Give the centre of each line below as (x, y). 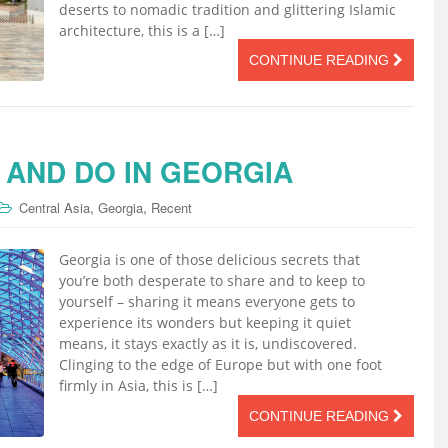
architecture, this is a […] (142, 30)
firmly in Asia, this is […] (138, 385)
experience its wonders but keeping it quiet (205, 322)
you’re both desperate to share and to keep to (212, 280)
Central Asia (54, 207)
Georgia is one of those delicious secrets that (209, 259)
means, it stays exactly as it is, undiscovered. (208, 343)
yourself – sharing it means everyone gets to (207, 301)
